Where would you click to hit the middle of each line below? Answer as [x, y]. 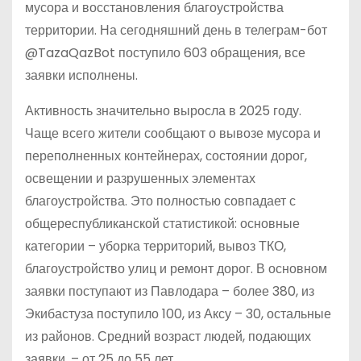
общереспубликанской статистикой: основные [162, 223]
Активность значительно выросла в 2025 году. [163, 110]
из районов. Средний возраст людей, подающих [168, 336]
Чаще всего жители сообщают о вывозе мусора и [173, 133]
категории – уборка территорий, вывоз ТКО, [156, 246]
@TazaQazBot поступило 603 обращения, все [165, 52]
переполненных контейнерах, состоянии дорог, [166, 156]
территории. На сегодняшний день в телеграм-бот [176, 30]
